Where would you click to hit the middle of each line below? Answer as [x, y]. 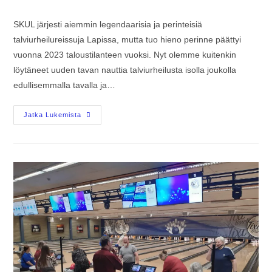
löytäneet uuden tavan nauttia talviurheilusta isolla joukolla [125, 70]
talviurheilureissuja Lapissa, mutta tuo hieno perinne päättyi [127, 39]
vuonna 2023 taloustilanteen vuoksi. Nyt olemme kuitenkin [125, 54]
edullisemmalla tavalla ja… [65, 85]
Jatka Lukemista [53, 114]
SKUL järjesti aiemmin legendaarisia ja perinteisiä [108, 24]
